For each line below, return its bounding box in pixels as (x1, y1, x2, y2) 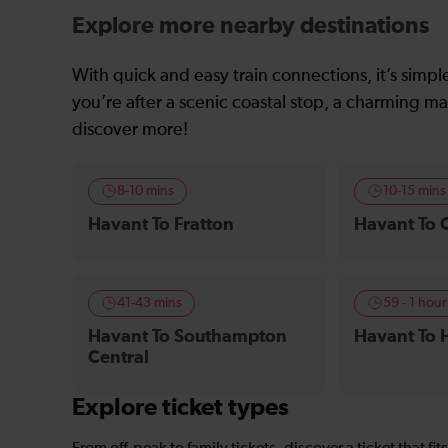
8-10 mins (117, 183, 174, 198)
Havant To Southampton (88, 327, 287, 346)
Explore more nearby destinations (72, 14, 429, 38)
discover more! (72, 120, 188, 139)
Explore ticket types (72, 395, 289, 420)
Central (88, 348, 149, 367)
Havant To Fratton (88, 215, 234, 234)
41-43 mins (117, 295, 182, 310)
